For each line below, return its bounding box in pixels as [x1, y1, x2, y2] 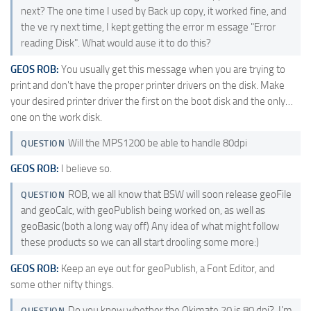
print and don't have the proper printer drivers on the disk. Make [10, 78, 285, 92]
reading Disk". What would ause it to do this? [21, 37, 211, 50]
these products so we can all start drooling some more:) [21, 236, 259, 249]
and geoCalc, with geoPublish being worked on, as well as [21, 204, 265, 217]
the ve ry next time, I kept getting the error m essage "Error [21, 21, 276, 34]
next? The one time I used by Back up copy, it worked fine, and [21, 5, 287, 18]
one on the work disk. [10, 110, 102, 124]
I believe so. [59, 162, 112, 176]
